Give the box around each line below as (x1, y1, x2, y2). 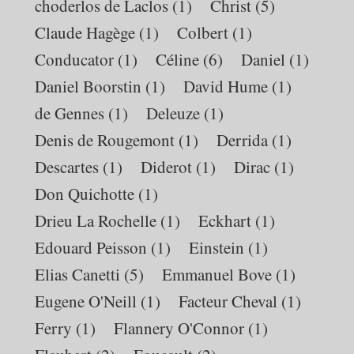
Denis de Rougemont (35, 128, 175, 151)
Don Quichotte (35, 182, 135, 205)
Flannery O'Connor (114, 316, 245, 339)
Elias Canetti (35, 262, 121, 285)
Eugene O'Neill (35, 289, 137, 312)
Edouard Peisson (35, 235, 148, 258)
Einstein (189, 235, 245, 258)
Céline (156, 47, 200, 70)
